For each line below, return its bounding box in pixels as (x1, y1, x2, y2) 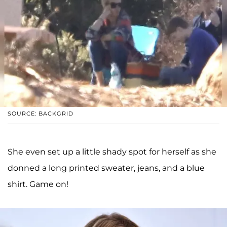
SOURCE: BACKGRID (8, 109, 73, 117)
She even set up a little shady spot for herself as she (8, 146, 216, 157)
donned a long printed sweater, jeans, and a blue (8, 163, 205, 173)
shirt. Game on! (8, 179, 68, 189)
